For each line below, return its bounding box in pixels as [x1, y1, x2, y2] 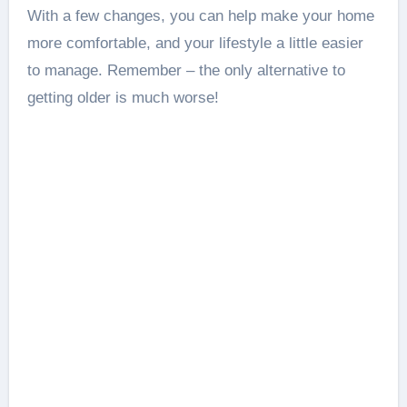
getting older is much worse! [26, 89, 219, 106]
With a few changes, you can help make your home [26, 7, 374, 25]
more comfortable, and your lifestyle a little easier [26, 35, 363, 52]
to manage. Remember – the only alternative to [26, 62, 345, 79]
